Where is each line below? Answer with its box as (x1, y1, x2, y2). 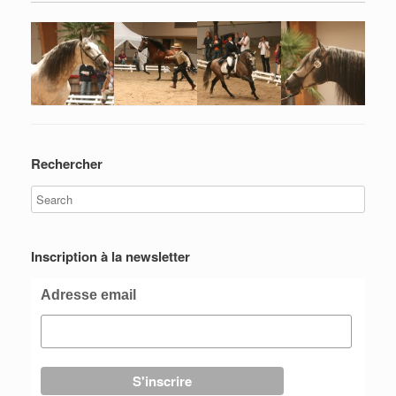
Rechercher (31, 153, 103, 173)
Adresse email (41, 286, 137, 302)
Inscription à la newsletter (31, 246, 190, 266)
